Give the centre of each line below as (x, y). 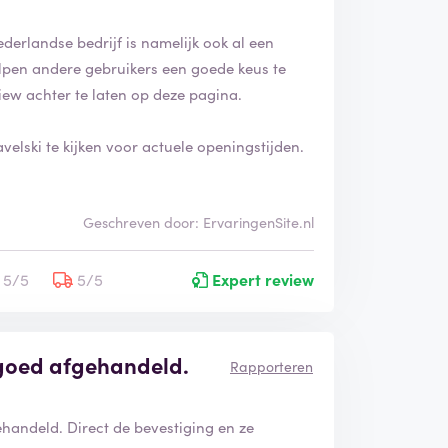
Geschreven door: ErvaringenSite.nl (198, 221)
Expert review (260, 278)
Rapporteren (271, 365)
